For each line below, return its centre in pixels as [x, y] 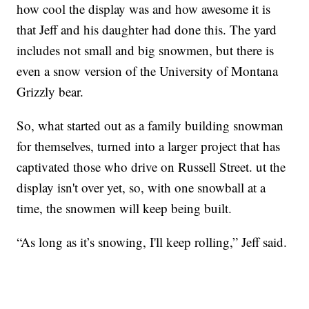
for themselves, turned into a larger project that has [149, 146]
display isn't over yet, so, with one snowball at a [141, 188]
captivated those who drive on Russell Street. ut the [151, 167]
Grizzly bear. [50, 92]
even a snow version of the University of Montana [148, 71]
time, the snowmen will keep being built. [124, 208]
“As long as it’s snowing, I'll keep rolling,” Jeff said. [152, 242]
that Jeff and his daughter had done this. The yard [147, 30]
